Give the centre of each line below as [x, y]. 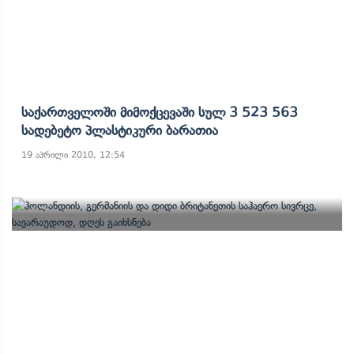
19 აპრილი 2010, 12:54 [73, 155]
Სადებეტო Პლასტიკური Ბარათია [120, 130]
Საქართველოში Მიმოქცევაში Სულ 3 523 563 [160, 112]
